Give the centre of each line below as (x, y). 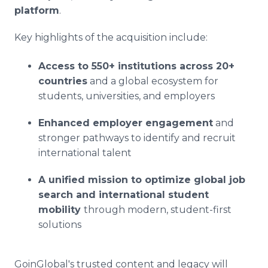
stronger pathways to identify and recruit (137, 138)
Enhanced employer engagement (126, 123)
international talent (85, 153)
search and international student (124, 195)
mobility (61, 210)
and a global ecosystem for (153, 81)
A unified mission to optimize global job (142, 180)
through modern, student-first (158, 210)
